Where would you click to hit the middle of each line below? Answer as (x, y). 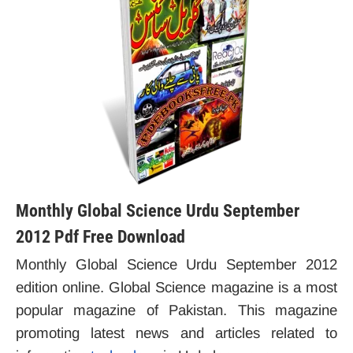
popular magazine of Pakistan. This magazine (176, 310)
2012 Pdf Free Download (100, 237)
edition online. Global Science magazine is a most (176, 287)
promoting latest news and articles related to (176, 333)
